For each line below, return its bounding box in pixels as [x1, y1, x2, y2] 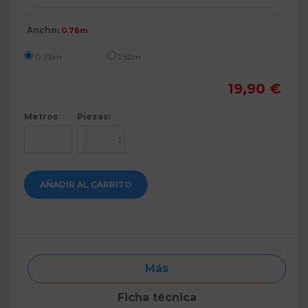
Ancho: [27, 25, 59, 35]
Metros [24, 111, 58, 122]
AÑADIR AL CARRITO [40, 179, 132, 190]
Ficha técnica [117, 291, 197, 304]
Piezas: [77, 111, 110, 122]
